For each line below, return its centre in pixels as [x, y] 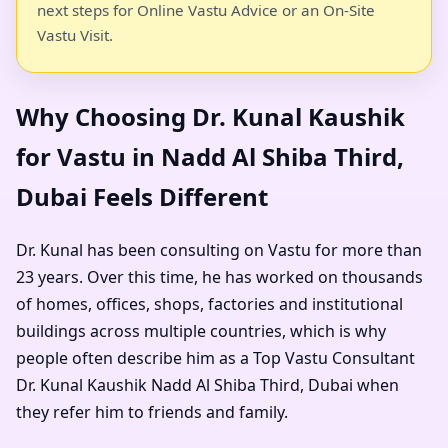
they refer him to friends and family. [152, 412]
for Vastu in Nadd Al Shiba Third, [210, 157]
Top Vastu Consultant [334, 358]
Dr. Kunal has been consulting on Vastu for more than [219, 250]
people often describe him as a [134, 358]
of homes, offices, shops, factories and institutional [209, 304]
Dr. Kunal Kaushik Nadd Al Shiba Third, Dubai [184, 385]
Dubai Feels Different [142, 197]
